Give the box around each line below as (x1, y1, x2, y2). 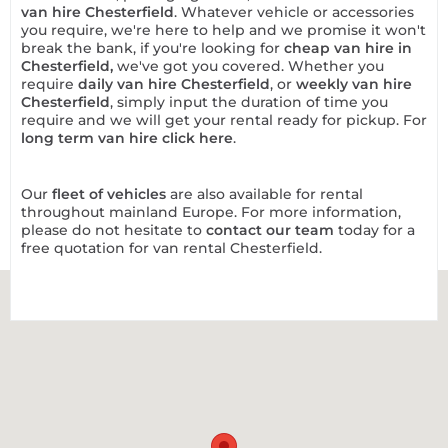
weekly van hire (296, 75, 412, 93)
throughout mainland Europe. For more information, (21, 203, 401, 221)
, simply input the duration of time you (110, 93, 388, 111)
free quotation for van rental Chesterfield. (21, 239, 322, 257)
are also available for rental (170, 185, 363, 203)
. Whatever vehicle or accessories (174, 3, 414, 21)
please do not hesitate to (21, 221, 206, 239)
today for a (338, 221, 415, 239)
